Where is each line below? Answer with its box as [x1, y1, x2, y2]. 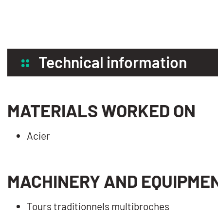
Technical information [38, 52, 187, 71]
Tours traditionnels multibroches [27, 200, 169, 212]
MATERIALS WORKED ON [7, 99, 196, 121]
